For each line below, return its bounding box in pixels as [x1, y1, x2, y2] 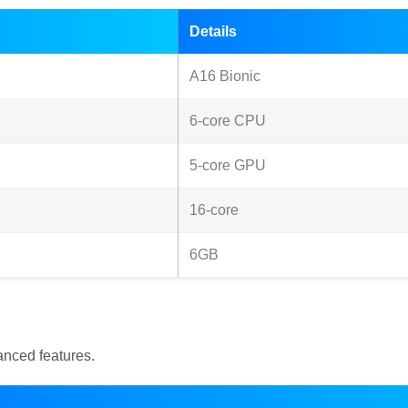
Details [189, 24, 237, 40]
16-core [189, 202, 239, 219]
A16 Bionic [189, 68, 260, 85]
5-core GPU [189, 158, 266, 174]
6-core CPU [189, 113, 266, 129]
